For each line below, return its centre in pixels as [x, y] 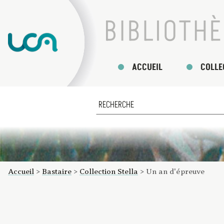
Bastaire [57, 171]
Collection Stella [109, 171]
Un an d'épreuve [175, 171]
